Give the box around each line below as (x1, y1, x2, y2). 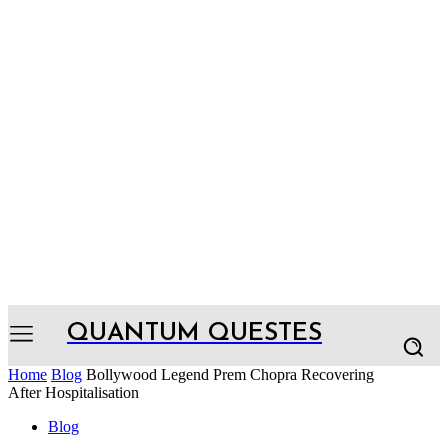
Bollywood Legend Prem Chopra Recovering (86, 366, 374, 383)
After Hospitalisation (8, 384, 139, 401)
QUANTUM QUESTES (67, 320, 322, 346)
